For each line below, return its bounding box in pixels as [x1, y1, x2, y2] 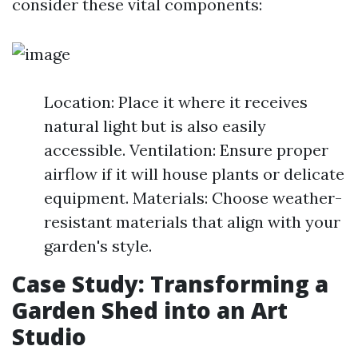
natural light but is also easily [44, 116, 266, 136]
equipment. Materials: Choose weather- [44, 188, 342, 208]
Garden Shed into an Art [12, 295, 288, 325]
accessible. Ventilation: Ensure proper [44, 140, 328, 160]
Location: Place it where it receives [44, 92, 308, 112]
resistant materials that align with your [44, 212, 340, 232]
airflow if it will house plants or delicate [44, 164, 344, 184]
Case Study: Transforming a [12, 268, 328, 299]
